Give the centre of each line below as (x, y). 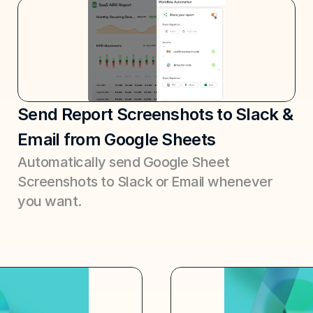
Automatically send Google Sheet (124, 162)
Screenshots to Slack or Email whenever (145, 182)
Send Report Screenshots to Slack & (155, 114)
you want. (50, 201)
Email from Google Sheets (117, 139)
